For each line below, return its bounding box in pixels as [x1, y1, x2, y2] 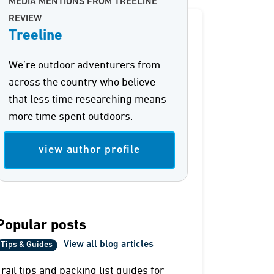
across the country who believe [9, 77, 156, 88]
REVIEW [9, 14, 42, 24]
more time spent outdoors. [9, 111, 133, 122]
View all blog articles [64, 240, 154, 250]
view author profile [39, 144, 141, 156]
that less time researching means [9, 94, 167, 105]
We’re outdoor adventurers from [9, 60, 161, 71]
